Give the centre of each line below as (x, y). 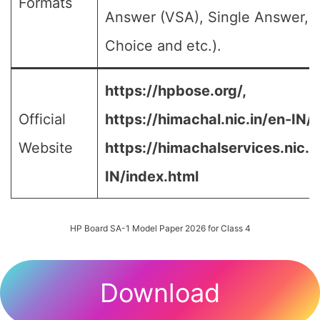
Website (46, 148)
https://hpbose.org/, (175, 91)
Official (42, 119)
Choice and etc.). (163, 46)
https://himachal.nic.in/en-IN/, (210, 119)
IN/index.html (152, 176)
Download (160, 293)
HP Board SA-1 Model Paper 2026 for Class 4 (160, 228)
